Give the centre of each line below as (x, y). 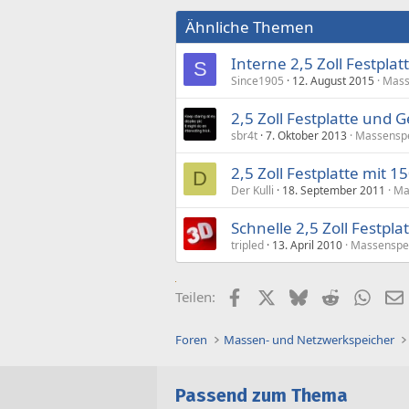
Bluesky (331, 295)
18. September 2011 (334, 190)
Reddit (358, 295)
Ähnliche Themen (250, 27)
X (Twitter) (307, 295)
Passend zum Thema (262, 395)
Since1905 (257, 81)
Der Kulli (252, 190)
